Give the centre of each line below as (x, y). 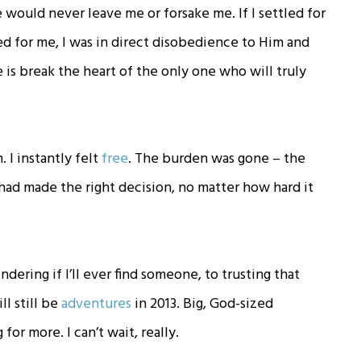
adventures (97, 304)
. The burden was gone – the (217, 159)
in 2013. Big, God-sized (203, 304)
